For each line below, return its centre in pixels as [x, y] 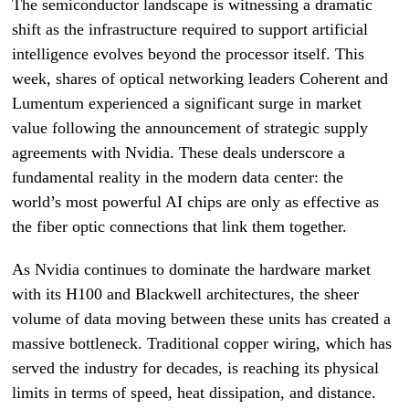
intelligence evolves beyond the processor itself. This [189, 54]
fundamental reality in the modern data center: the [178, 177]
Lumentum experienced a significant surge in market [187, 103]
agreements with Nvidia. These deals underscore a [179, 152]
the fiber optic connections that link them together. [180, 226]
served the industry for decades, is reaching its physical [196, 368]
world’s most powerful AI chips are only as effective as [196, 202]
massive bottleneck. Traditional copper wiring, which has [202, 343]
